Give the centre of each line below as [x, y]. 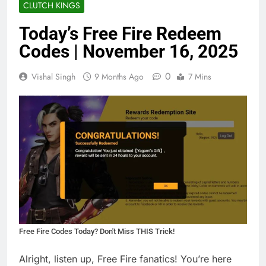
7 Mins [200, 76]
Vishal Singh [53, 76]
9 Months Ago [119, 76]
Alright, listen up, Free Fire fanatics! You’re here [125, 259]
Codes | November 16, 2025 [129, 51]
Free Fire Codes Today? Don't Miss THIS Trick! [97, 231]
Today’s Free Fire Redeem [120, 33]
